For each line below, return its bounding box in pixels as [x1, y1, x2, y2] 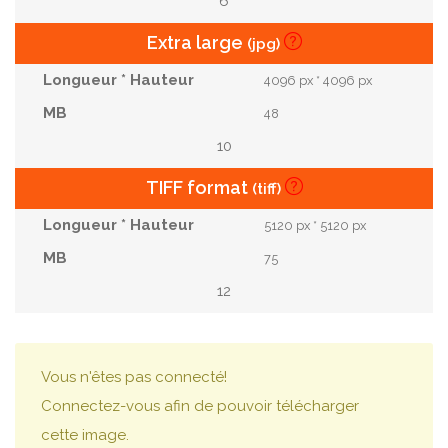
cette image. [41, 426, 129, 444]
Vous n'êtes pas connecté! [41, 368, 227, 386]
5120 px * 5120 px [264, 218, 367, 233]
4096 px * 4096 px [264, 73, 373, 88]
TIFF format [145, 177, 252, 198]
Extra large [146, 32, 247, 53]
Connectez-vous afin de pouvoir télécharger [41, 397, 359, 415]
